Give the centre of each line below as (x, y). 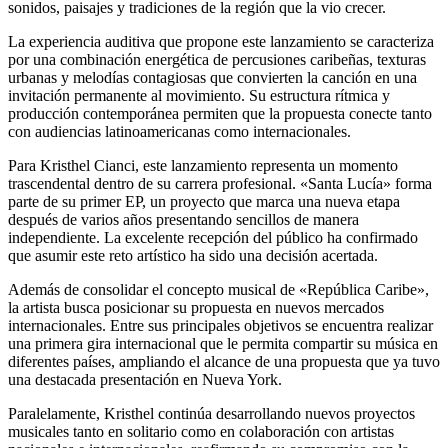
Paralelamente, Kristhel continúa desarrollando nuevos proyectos (211, 414)
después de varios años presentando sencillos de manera (183, 220)
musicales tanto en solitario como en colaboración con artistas (201, 432)
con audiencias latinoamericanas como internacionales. (179, 132)
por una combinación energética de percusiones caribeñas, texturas (217, 60)
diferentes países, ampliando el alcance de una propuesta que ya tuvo (224, 362)
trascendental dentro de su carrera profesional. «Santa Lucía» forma (220, 184)
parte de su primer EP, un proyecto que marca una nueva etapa (204, 202)
